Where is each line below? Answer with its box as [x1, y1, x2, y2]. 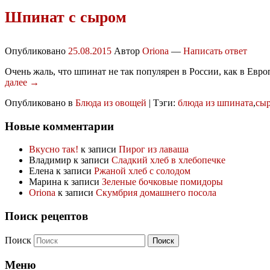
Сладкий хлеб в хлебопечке [111, 155, 225, 166]
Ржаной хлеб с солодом [94, 166, 190, 177]
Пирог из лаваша [119, 144, 189, 155]
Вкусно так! [29, 144, 78, 155]
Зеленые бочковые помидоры [102, 177, 223, 187]
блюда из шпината [178, 98, 253, 108]
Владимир [29, 155, 71, 166]
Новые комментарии [5, 119, 114, 133]
